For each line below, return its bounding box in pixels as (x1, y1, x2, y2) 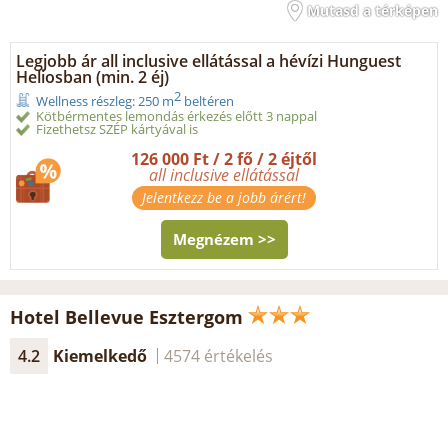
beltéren (181, 92, 234, 111)
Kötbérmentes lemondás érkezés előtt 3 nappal (36, 107, 317, 126)
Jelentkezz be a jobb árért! (142, 188, 306, 208)
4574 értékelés (164, 345, 273, 368)
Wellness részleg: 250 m (36, 92, 174, 111)
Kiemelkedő (53, 345, 147, 368)
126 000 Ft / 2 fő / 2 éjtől (131, 148, 317, 171)
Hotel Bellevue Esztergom (10, 305, 243, 330)
